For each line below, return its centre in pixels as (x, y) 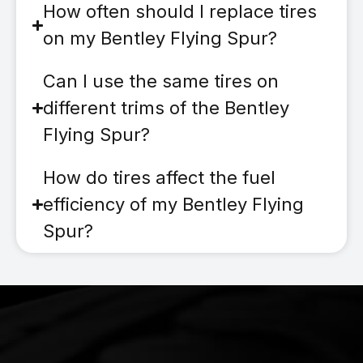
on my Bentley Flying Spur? (160, 38)
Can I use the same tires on (161, 81)
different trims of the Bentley (167, 108)
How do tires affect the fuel (160, 178)
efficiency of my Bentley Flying (174, 205)
